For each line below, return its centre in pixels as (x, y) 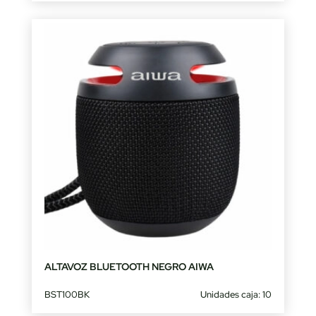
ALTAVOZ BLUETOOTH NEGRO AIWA (129, 267)
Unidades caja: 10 (236, 295)
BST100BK (67, 295)
